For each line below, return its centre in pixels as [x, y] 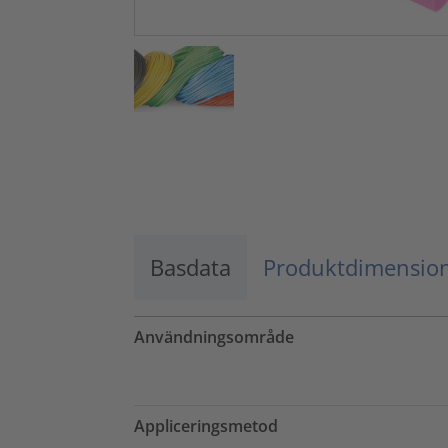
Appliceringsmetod [206, 425]
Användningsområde [214, 336]
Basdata [190, 266]
